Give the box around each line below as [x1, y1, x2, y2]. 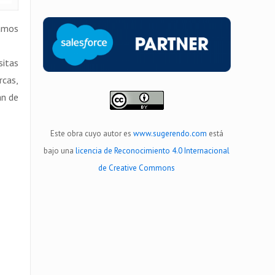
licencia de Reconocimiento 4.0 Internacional [76, 145, 230, 156]
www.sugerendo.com [133, 128, 207, 139]
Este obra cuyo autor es [50, 128, 133, 139]
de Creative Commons [98, 162, 176, 173]
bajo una [44, 145, 76, 156]
